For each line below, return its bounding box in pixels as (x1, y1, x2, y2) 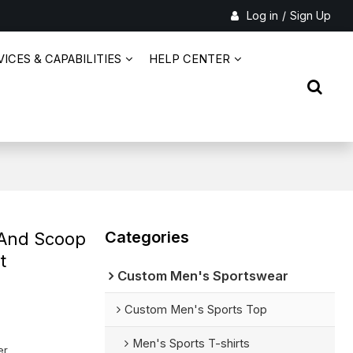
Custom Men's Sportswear (117, 267, 288, 284)
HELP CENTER (149, 52, 231, 66)
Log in (246, 9, 278, 22)
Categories (104, 227, 189, 247)
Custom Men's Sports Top (124, 302, 267, 317)
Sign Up (289, 9, 331, 22)
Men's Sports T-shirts (132, 336, 250, 351)
